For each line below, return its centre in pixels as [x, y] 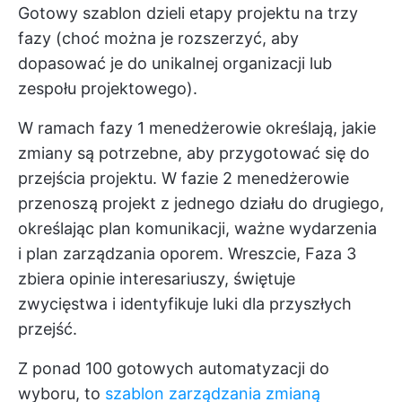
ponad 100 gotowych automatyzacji [169, 369]
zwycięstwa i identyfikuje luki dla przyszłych [185, 304]
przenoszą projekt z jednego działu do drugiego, [201, 204]
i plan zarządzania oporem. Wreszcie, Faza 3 [187, 254]
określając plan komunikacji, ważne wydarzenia [197, 229]
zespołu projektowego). [108, 89]
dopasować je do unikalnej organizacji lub [175, 64]
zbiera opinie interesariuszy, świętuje [157, 279]
